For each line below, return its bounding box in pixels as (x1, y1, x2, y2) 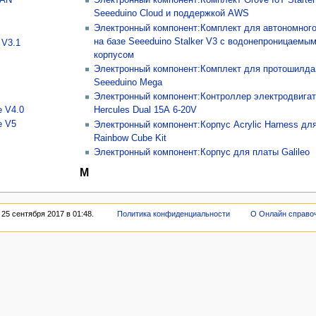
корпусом (94, 49, 135, 60)
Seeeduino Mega (94, 77, 163, 87)
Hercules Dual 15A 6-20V (94, 105, 197, 116)
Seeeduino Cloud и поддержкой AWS (94, 8, 250, 19)
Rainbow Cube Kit (94, 133, 167, 143)
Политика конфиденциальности (116, 209, 230, 218)
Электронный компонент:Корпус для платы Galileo (94, 147, 310, 157)
